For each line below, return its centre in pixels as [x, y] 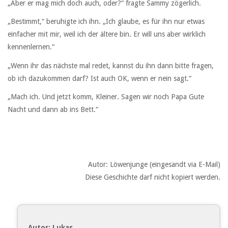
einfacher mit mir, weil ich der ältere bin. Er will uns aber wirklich [107, 34]
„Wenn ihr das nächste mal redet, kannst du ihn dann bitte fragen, [111, 65]
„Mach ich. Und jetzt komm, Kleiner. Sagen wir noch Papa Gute [106, 96]
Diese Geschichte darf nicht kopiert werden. [153, 177]
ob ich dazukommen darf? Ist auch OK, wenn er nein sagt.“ [99, 78]
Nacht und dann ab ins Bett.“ [53, 109]
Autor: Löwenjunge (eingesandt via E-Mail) [154, 165]
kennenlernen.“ [31, 47]
